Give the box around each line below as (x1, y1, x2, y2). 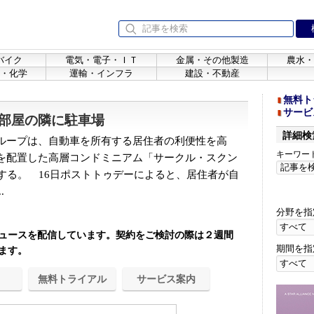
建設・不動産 (184, 68, 240, 78)
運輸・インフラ (69, 68, 133, 78)
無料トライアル (38, 273, 107, 285)
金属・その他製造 (175, 55, 249, 65)
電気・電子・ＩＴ (64, 55, 138, 65)
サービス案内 (137, 273, 196, 285)
